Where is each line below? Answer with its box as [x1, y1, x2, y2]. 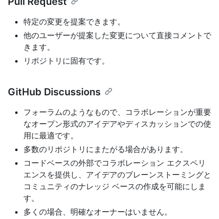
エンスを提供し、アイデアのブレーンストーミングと [23, 170, 211, 180]
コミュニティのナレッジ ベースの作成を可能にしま [23, 181, 206, 192]
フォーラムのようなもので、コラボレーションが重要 [23, 107, 211, 117]
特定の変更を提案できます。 [23, 17, 125, 27]
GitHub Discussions [8, 86, 101, 98]
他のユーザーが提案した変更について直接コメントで [23, 30, 211, 41]
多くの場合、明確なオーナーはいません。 [23, 207, 172, 217]
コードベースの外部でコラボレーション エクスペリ [23, 158, 206, 168]
